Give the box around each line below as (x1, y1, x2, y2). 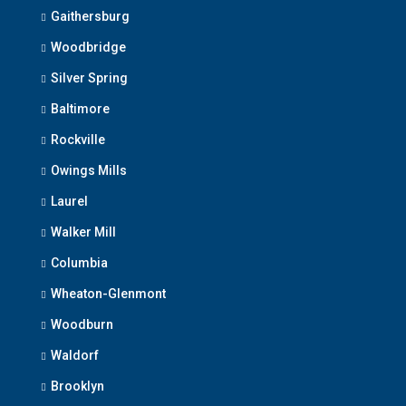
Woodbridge (51, 40, 126, 55)
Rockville (51, 132, 105, 148)
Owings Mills (51, 163, 127, 179)
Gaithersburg (51, 9, 130, 24)
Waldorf (51, 348, 99, 363)
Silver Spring (51, 71, 128, 86)
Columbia (51, 256, 108, 271)
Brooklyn (51, 379, 104, 394)
